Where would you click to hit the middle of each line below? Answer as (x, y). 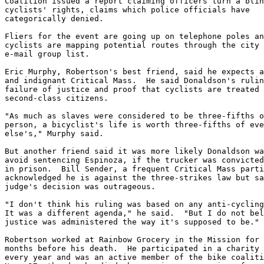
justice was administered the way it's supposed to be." (132, 222)
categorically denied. (54, 18)
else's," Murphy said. (54, 133)
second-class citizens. (57, 98)
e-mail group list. (47, 54)
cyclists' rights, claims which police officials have (127, 9)
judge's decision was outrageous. (80, 186)
